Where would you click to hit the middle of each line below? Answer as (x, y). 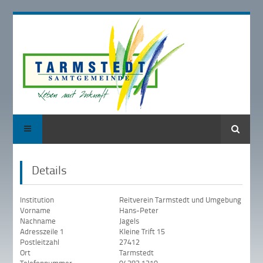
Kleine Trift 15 (142, 232)
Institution (37, 200)
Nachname (38, 221)
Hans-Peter (139, 210)
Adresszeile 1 (42, 232)
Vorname (36, 210)
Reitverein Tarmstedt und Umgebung (181, 200)
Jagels (129, 221)
